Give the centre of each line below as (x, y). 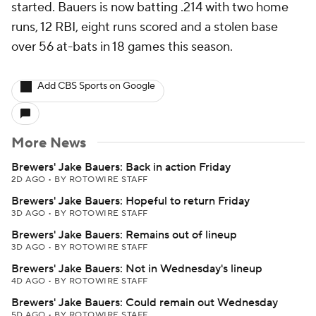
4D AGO (30, 281)
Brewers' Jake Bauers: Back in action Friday (121, 167)
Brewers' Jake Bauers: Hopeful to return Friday (130, 201)
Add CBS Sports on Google (96, 86)
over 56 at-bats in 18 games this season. (122, 47)
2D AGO (30, 180)
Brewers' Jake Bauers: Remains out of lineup (124, 235)
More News (49, 143)
